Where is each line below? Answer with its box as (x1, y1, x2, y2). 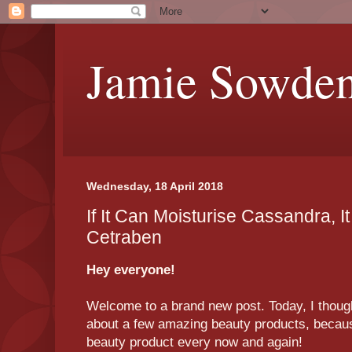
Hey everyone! (86, 262, 179, 277)
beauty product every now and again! (86, 334, 302, 350)
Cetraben (86, 226, 162, 247)
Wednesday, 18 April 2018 (86, 180, 223, 192)
